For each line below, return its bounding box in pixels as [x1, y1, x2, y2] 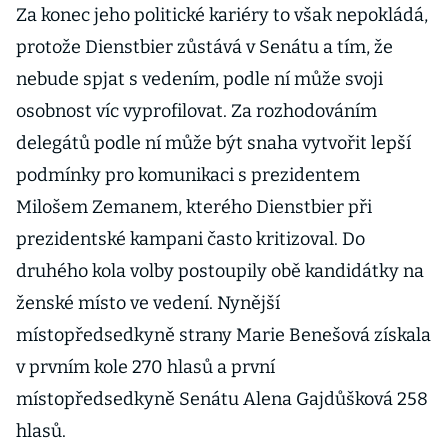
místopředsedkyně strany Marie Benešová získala [16, 324, 431, 346]
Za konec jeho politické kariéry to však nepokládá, [16, 4, 428, 26]
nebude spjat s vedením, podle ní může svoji [16, 68, 383, 90]
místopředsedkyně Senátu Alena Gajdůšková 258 [16, 388, 428, 410]
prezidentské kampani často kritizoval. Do [16, 228, 365, 250]
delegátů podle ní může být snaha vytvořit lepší [16, 132, 411, 154]
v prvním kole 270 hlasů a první [16, 356, 275, 378]
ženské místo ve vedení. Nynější [16, 292, 280, 314]
